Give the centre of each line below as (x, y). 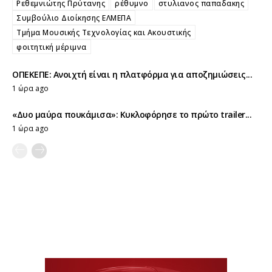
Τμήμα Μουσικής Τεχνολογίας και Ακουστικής (104, 33)
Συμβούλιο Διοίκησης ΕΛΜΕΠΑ (74, 18)
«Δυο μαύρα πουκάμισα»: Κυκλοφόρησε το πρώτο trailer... (132, 115)
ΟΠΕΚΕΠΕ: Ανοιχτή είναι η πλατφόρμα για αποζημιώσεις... (132, 75)
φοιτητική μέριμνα (52, 47)
